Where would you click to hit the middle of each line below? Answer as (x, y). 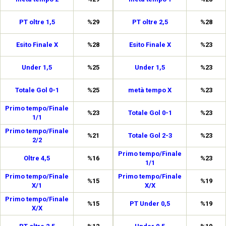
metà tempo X (150, 90)
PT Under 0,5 (150, 204)
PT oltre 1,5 (37, 22)
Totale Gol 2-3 (150, 135)
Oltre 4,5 (37, 158)
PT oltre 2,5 (150, 22)
